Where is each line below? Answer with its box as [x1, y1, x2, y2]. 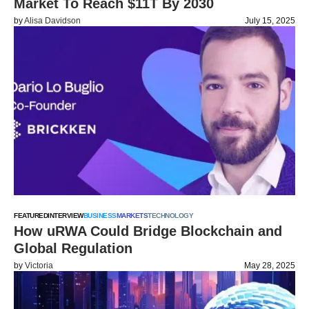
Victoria [25, 261, 53, 270]
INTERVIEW [48, 212, 83, 219]
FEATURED [14, 212, 48, 219]
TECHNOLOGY [148, 212, 193, 219]
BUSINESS [83, 212, 117, 219]
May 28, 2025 [244, 261, 295, 270]
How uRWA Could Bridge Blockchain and [14, 223, 282, 239]
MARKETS [116, 212, 148, 219]
